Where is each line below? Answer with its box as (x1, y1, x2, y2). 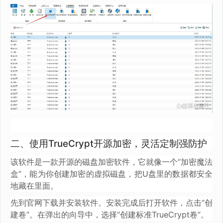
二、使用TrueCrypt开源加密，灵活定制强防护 (10, 138, 207, 150)
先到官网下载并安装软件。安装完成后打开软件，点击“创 (10, 198, 213, 208)
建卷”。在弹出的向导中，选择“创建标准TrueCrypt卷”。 (10, 210, 209, 220)
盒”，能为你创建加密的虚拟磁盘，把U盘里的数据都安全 (10, 169, 213, 179)
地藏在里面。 (10, 181, 58, 191)
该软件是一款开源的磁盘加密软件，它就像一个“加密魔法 (10, 157, 213, 167)
